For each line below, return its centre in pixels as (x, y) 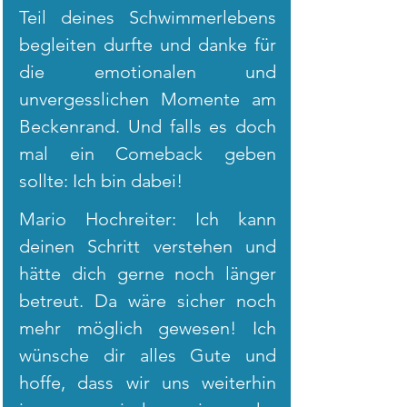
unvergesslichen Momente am (148, 99)
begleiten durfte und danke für (148, 45)
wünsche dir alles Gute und (148, 355)
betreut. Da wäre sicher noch (148, 301)
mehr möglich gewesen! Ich (148, 328)
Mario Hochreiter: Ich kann (148, 219)
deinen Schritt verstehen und (148, 246)
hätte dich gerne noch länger (148, 273)
